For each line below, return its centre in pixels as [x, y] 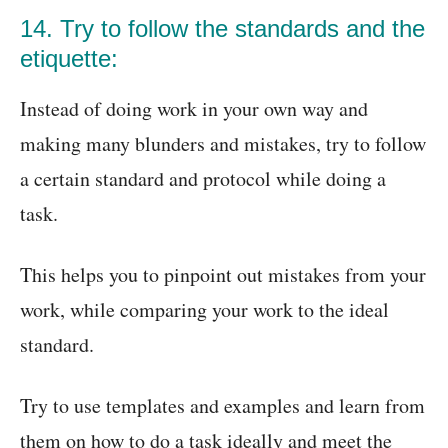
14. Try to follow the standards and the [222, 29]
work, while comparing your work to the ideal [204, 310]
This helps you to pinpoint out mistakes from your [223, 275]
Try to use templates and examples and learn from [222, 406]
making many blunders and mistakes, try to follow [223, 144]
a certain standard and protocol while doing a [203, 179]
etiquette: [69, 59]
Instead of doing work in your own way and [194, 109]
